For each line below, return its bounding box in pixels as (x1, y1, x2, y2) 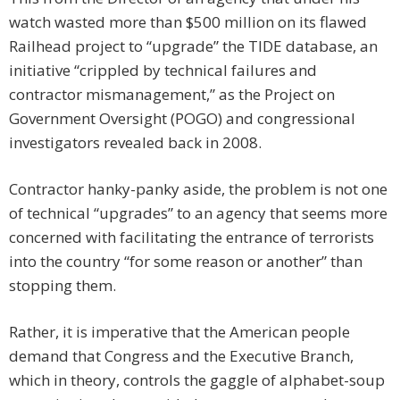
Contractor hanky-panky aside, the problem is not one (9, 179, 387, 200)
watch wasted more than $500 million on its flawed (9, 12, 367, 33)
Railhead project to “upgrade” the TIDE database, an (9, 36, 378, 57)
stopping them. (9, 275, 116, 296)
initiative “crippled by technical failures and (9, 60, 317, 81)
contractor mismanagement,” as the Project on (9, 84, 335, 105)
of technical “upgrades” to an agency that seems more (9, 203, 387, 224)
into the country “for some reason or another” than (9, 251, 362, 272)
